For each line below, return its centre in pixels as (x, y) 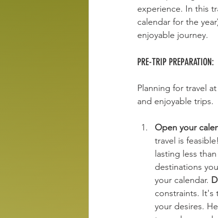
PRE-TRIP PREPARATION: (176, 62)
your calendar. (183, 180)
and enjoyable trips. (175, 101)
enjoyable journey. (174, 35)
